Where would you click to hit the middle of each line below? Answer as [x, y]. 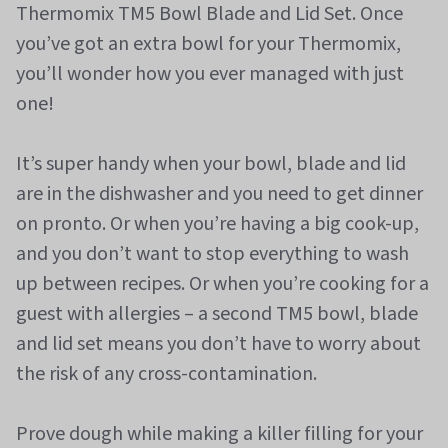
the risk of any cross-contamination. [166, 374]
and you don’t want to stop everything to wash [212, 254]
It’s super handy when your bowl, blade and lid [211, 164]
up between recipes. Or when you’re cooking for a [222, 284]
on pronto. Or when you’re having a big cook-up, [217, 224]
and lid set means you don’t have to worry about [218, 344]
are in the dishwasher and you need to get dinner [219, 194]
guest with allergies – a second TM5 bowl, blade [217, 314]
